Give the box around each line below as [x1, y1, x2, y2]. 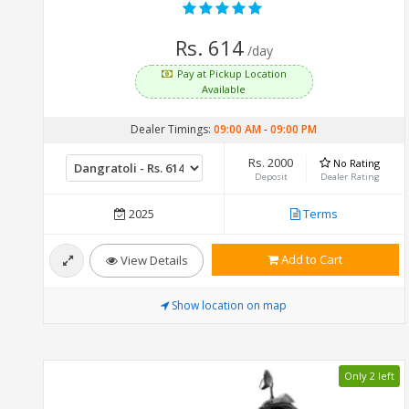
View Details [117, 251, 188, 268]
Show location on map [172, 297, 288, 313]
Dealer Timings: [131, 121, 215, 137]
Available [202, 81, 246, 96]
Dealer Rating [320, 170, 380, 183]
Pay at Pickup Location [176, 66, 287, 80]
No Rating [333, 155, 380, 170]
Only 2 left [343, 369, 394, 383]
